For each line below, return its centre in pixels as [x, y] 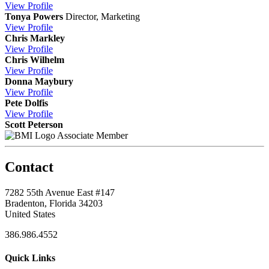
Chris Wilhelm [35, 59]
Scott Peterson [34, 124]
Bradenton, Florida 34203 [54, 203]
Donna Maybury [39, 81]
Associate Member [92, 135]
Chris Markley [35, 38]
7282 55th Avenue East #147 [60, 192]
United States [30, 214]
